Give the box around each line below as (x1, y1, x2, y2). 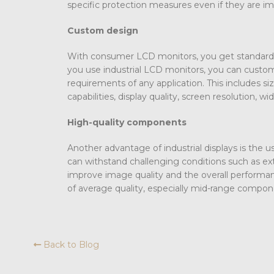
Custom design (67, 24, 138, 36)
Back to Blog (41, 239, 99, 250)
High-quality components (67, 116, 187, 128)
